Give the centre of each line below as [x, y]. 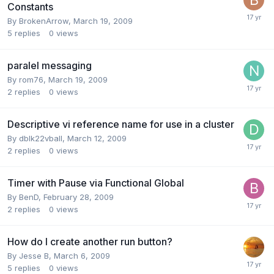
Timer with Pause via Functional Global [96, 183]
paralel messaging [50, 65]
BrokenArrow [44, 20]
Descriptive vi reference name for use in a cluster [121, 124]
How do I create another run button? [90, 241]
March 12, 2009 [97, 138]
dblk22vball [41, 138]
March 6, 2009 [82, 255]
